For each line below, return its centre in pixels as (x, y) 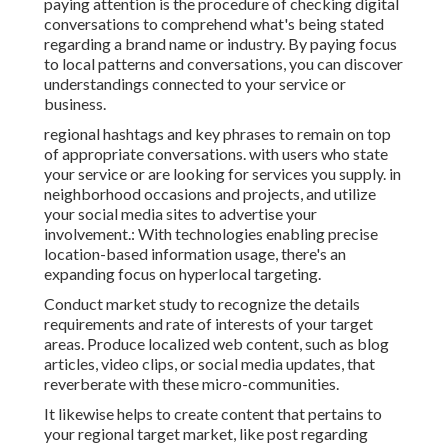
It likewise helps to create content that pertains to (213, 414)
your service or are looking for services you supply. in (222, 174)
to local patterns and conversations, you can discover (223, 64)
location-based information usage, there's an (195, 254)
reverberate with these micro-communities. (191, 384)
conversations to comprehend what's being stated (214, 24)
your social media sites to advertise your (180, 214)
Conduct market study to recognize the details (202, 304)
